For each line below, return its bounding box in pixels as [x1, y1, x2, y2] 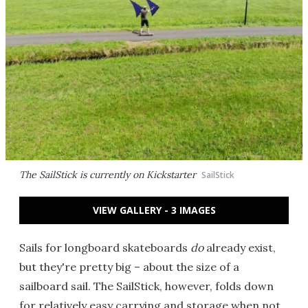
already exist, [203, 241, 276, 254]
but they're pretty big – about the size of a [19, 260, 239, 274]
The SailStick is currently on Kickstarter [19, 168, 196, 181]
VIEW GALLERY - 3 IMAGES [92, 203, 216, 217]
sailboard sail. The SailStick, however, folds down [19, 279, 274, 293]
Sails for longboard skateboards [19, 241, 190, 254]
